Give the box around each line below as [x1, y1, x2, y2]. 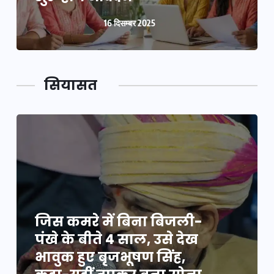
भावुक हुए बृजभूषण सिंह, [35, 248, 185, 267]
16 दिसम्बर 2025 [103, 18, 155, 28]
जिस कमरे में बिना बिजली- [35, 212, 202, 231]
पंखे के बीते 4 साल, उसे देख [35, 230, 198, 249]
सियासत [44, 76, 97, 95]
